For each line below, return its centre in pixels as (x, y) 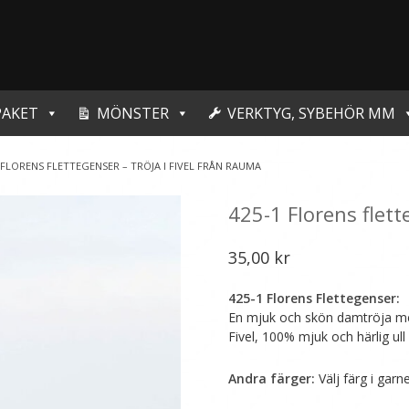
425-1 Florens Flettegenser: (314, 299)
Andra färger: (272, 379)
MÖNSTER (133, 114)
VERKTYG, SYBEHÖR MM (311, 114)
